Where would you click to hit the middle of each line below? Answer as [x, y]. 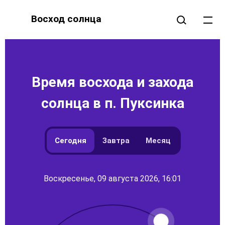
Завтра [116, 141]
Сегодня [70, 141]
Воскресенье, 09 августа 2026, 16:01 [113, 179]
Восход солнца [66, 19]
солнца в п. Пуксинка [113, 103]
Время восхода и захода [113, 82]
